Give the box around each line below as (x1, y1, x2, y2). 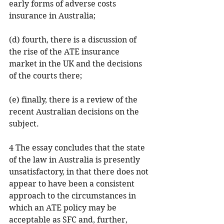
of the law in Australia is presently (9, 155, 142, 164)
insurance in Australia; (9, 11, 95, 20)
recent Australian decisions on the (9, 107, 141, 116)
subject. (9, 119, 39, 128)
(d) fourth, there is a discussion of (9, 35, 138, 44)
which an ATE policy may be (9, 203, 118, 212)
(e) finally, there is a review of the (9, 95, 139, 104)
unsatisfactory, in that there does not (9, 167, 150, 176)
